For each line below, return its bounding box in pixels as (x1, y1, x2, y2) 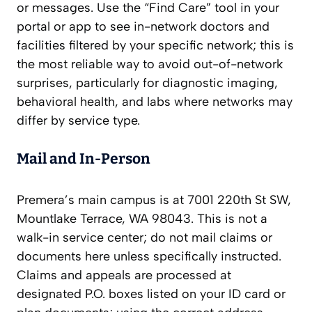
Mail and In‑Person (17, 150, 150, 169)
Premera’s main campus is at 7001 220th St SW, (17, 192, 291, 208)
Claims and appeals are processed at (17, 267, 231, 283)
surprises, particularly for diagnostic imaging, (17, 75, 278, 91)
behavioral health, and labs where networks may (17, 94, 292, 110)
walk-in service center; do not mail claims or (17, 230, 272, 246)
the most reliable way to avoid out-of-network (17, 56, 283, 72)
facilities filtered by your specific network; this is (17, 38, 294, 54)
